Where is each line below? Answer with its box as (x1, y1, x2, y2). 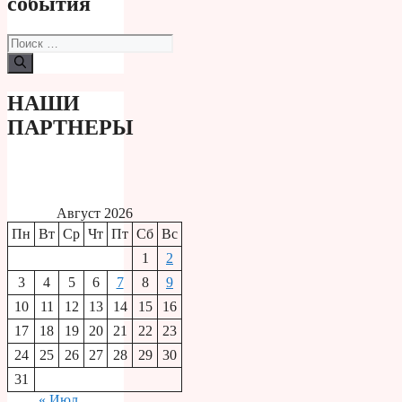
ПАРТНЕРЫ (7, 115, 134, 139)
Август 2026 (57, 205, 133, 222)
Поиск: (6, 33, 49, 49)
